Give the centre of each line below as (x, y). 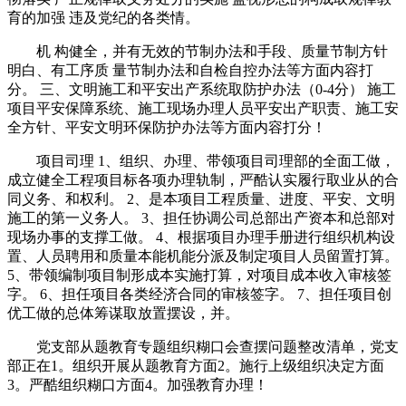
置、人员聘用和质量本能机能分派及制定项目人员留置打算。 (203, 256)
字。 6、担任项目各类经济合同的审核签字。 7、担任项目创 (199, 294)
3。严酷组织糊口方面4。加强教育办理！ (138, 384)
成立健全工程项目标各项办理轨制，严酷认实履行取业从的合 (203, 179)
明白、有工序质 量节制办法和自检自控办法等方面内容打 (190, 70)
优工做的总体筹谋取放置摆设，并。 (123, 313)
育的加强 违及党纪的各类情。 (103, 17)
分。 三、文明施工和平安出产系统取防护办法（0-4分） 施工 (202, 89)
